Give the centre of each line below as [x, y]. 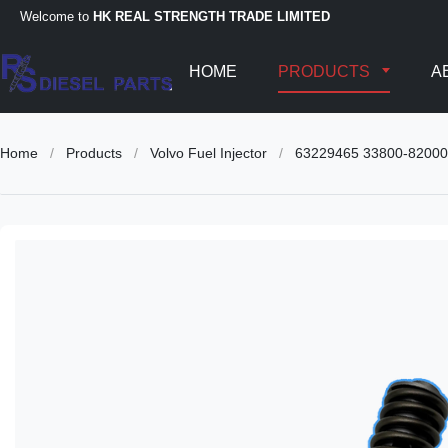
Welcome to [56, 16]
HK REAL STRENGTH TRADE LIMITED [211, 16]
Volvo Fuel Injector [208, 153]
